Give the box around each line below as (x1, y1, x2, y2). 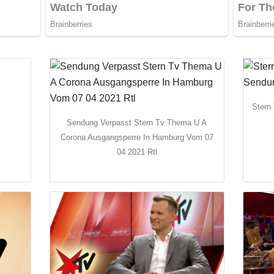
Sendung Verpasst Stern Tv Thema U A (67, 118, 207, 128)
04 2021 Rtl (116, 147, 157, 157)
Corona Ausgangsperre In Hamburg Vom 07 (60, 133, 213, 143)
